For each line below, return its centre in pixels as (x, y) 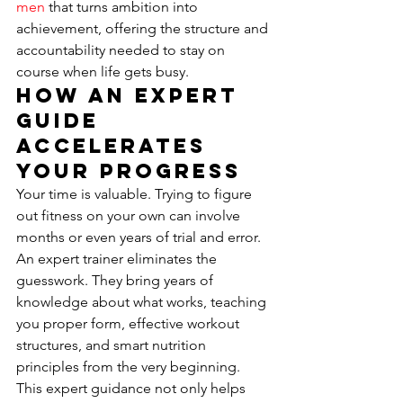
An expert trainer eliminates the (118, 259)
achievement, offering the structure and (144, 28)
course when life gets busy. (103, 72)
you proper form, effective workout (130, 323)
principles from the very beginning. (130, 367)
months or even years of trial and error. (140, 237)
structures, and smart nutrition (113, 345)
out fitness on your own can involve (130, 215)
